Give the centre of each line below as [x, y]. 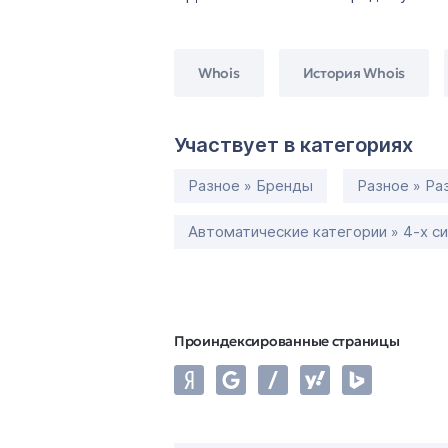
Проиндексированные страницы [287, 341]
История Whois [353, 72]
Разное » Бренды [250, 185]
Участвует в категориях [293, 145]
